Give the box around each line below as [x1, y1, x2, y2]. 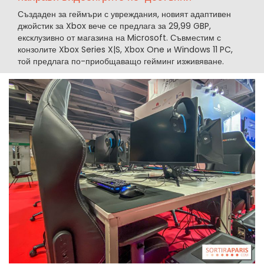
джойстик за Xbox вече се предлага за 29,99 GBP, [18, 19, 211, 32]
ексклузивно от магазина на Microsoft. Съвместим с [18, 31, 221, 44]
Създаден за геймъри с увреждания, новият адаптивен [18, 8, 231, 20]
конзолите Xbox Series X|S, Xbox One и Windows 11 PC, [18, 43, 233, 55]
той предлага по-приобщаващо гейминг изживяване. [18, 55, 224, 67]
